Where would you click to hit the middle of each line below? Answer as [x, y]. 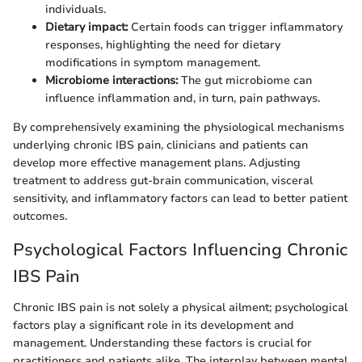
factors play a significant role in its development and [154, 325]
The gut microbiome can [245, 81]
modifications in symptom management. [153, 63]
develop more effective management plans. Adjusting [157, 163]
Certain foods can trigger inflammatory [235, 27]
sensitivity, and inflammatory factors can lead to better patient [180, 199]
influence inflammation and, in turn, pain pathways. [183, 99]
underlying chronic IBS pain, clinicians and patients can [160, 145]
